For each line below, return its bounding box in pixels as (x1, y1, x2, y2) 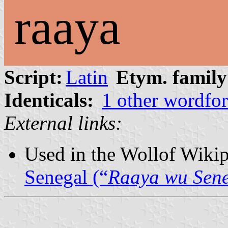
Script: (4, 66, 63, 88)
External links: (4, 111, 122, 134)
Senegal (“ (24, 165, 108, 188)
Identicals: (4, 89, 94, 111)
